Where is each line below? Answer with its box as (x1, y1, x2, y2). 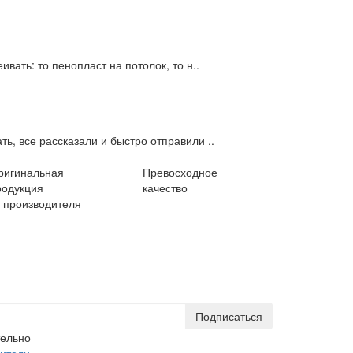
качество (143, 180, 188, 195)
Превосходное (143, 164, 217, 180)
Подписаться (195, 308, 262, 324)
